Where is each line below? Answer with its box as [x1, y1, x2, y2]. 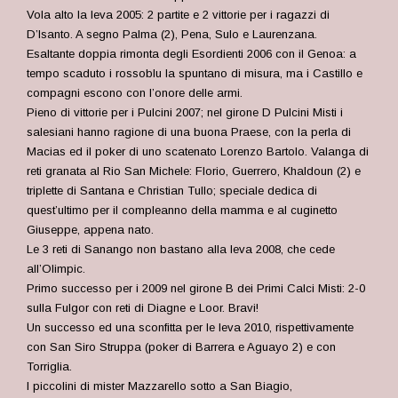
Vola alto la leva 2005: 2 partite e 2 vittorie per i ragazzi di [27, 8, 330, 21]
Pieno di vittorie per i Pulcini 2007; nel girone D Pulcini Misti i [27, 106, 343, 119]
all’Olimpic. [27, 262, 85, 275]
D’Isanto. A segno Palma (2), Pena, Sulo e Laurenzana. [27, 28, 317, 41]
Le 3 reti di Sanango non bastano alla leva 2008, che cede [27, 243, 335, 256]
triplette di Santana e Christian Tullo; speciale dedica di [27, 184, 317, 197]
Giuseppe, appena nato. [27, 223, 154, 236]
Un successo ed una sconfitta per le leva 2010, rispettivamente [27, 321, 354, 334]
